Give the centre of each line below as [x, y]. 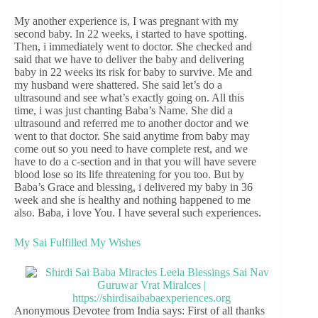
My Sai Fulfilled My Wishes [77, 242]
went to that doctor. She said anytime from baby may [132, 136]
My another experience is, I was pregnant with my [126, 21]
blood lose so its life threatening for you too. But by [129, 174]
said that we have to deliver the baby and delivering [129, 59]
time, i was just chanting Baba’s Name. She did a [124, 110]
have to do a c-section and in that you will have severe [135, 161]
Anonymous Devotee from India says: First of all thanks [139, 310]
